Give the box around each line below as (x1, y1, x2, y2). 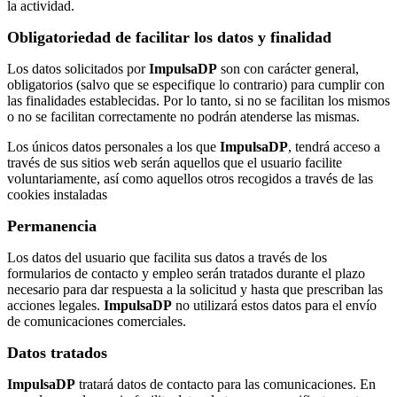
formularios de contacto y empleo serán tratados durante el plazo (7, 265, 365, 281)
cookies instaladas (7, 186, 107, 202)
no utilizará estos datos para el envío (172, 297, 377, 313)
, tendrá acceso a (288, 138, 380, 154)
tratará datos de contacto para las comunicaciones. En (75, 376, 376, 392)
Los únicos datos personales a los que (7, 138, 220, 154)
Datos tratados (7, 343, 107, 362)
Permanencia (7, 216, 97, 235)
